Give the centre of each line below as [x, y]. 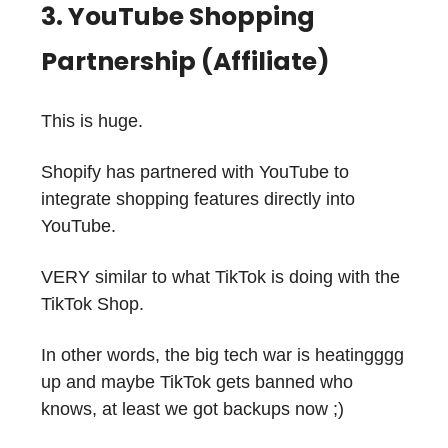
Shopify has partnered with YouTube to [195, 172]
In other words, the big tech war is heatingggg [222, 355]
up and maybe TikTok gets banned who [197, 382]
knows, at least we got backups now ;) [192, 409]
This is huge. [92, 121]
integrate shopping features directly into [198, 199]
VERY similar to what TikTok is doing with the [220, 277]
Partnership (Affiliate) [185, 62]
